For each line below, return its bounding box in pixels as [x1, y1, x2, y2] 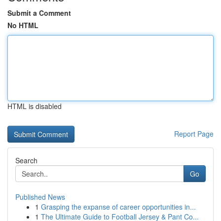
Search [15, 155, 37, 165]
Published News [15, 192, 65, 202]
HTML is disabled [7, 101, 62, 111]
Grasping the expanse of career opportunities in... [41, 202, 196, 212]
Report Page [174, 129, 214, 139]
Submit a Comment [7, 8, 71, 18]
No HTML [7, 20, 38, 30]
